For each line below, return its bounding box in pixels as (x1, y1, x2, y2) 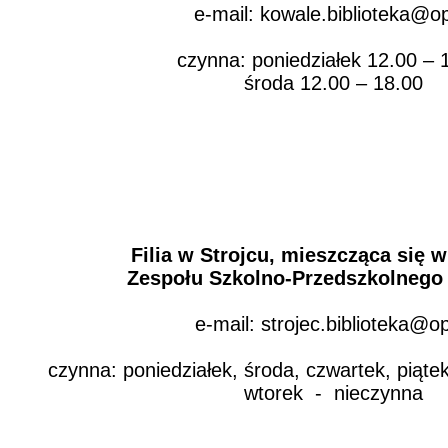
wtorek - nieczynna (243, 382, 423, 404)
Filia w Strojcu (131, 244, 269, 266)
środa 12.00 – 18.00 (243, 72, 423, 94)
